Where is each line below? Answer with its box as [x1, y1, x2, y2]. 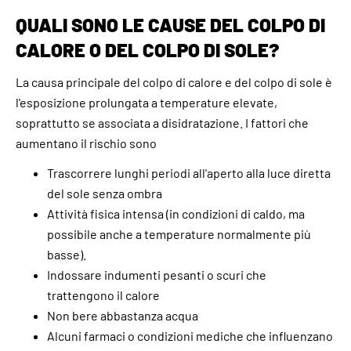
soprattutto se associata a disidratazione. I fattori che [16, 114, 309, 130]
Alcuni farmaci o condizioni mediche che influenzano [47, 327, 333, 343]
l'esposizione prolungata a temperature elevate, [16, 94, 277, 110]
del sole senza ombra [47, 185, 162, 201]
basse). [47, 246, 86, 262]
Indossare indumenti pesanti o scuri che [47, 266, 266, 282]
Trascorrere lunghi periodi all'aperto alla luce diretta [47, 165, 331, 180]
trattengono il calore [47, 287, 160, 302]
